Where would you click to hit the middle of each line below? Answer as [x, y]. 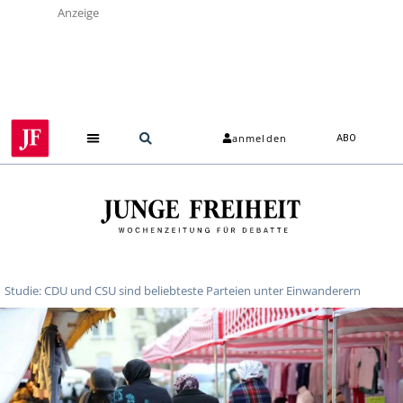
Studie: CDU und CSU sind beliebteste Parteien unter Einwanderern [183, 290]
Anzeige [78, 13]
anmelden [260, 139]
